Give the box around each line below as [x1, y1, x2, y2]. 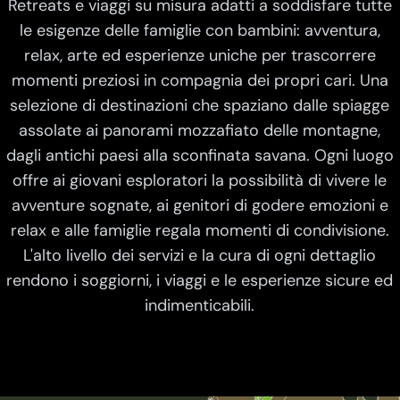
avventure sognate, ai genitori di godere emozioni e [11, 195, 388, 216]
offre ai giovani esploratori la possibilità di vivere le [12, 170, 387, 191]
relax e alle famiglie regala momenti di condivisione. [10, 220, 389, 241]
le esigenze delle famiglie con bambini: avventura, [19, 20, 380, 41]
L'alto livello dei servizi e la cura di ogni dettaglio [23, 245, 377, 266]
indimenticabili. [145, 295, 255, 316]
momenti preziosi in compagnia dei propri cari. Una [11, 70, 388, 91]
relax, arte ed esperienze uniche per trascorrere [23, 45, 376, 66]
